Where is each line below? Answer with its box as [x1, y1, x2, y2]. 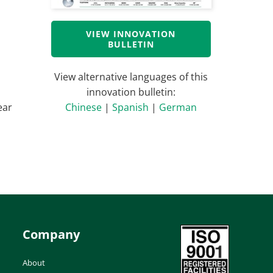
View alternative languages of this [54, 69, 208, 83]
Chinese [65, 100, 102, 114]
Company [23, 225, 80, 243]
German [158, 100, 197, 114]
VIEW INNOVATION [86, 27, 176, 40]
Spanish [112, 100, 149, 114]
